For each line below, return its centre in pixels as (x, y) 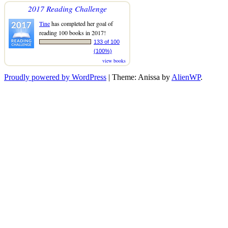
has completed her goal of (81, 23)
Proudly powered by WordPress (55, 77)
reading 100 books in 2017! (73, 32)
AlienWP (186, 77)
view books (114, 60)
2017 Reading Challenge (67, 8)
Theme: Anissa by (142, 77)
